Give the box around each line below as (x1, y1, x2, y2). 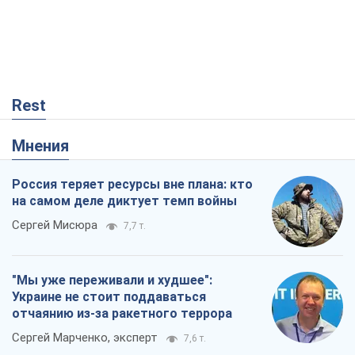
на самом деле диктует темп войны (12, 193, 237, 208)
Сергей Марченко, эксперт (12, 330, 158, 345)
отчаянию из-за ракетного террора (12, 305, 232, 321)
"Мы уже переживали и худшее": (12, 272, 212, 288)
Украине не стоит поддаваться (12, 288, 206, 304)
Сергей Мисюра (12, 217, 97, 232)
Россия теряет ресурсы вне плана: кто (12, 176, 253, 192)
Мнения (25, 136, 69, 155)
